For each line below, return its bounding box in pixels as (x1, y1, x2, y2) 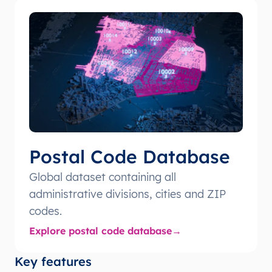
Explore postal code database (29, 224, 172, 237)
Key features (15, 253, 92, 269)
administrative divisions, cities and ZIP (29, 186, 226, 201)
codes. (29, 203, 62, 218)
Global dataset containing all (29, 169, 176, 184)
